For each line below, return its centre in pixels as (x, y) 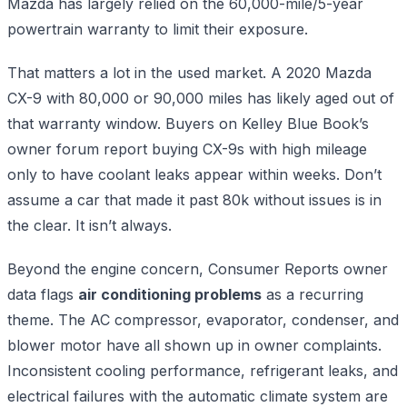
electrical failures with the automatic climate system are (198, 396)
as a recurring (313, 294)
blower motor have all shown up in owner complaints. (194, 345)
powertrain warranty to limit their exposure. (158, 29)
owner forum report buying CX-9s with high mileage (187, 149)
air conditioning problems (170, 294)
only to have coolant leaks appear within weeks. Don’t (194, 174)
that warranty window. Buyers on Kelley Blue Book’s (188, 123)
